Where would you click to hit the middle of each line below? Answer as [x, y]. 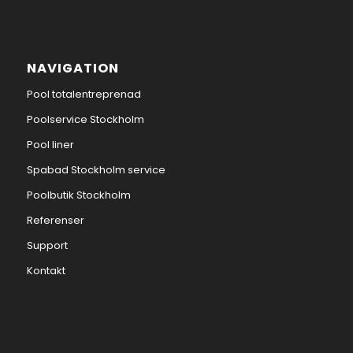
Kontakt [46, 271]
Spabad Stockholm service [96, 170]
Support [47, 246]
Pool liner [50, 145]
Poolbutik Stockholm [78, 195]
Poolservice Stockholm [85, 120]
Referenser [55, 221]
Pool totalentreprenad [84, 95]
